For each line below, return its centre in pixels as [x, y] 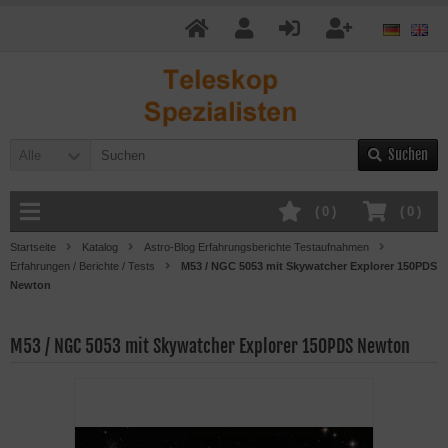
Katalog [100, 247]
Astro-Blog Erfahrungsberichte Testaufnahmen [256, 247]
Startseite [33, 247]
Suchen [408, 154]
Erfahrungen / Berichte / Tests [82, 266]
